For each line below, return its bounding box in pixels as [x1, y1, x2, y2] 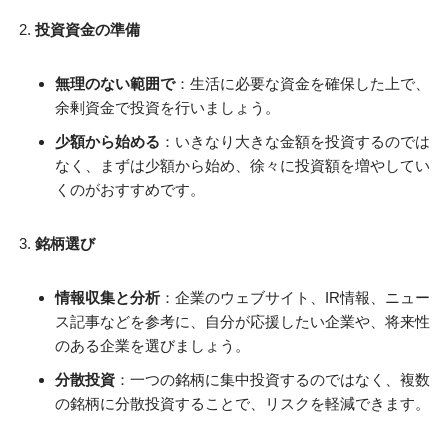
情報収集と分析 [55, 289, 160, 306]
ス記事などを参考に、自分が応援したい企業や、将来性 [55, 313, 430, 330]
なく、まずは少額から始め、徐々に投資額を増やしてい [55, 157, 430, 174]
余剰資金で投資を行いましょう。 [55, 99, 280, 116]
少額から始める [55, 133, 160, 150]
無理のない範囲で [55, 75, 175, 92]
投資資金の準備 [35, 21, 140, 38]
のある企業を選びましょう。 [55, 337, 250, 354]
